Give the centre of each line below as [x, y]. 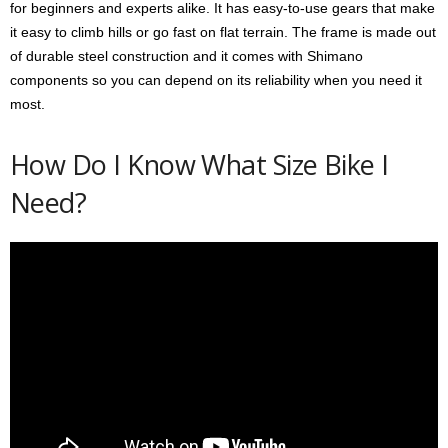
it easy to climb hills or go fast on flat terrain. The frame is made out [223, 31]
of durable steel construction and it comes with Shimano [186, 55]
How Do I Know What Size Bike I [199, 164]
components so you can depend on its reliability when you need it [216, 79]
